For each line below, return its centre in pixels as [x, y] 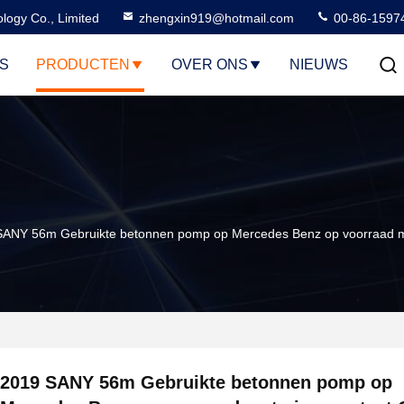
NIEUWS [318, 64]
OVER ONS [209, 64]
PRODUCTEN [83, 64]
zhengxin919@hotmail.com [216, 18]
